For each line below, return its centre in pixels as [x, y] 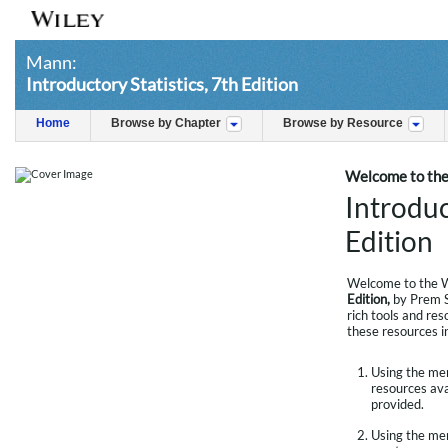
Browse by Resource [343, 123]
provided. [397, 404]
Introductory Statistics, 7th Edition [162, 84]
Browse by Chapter [166, 123]
